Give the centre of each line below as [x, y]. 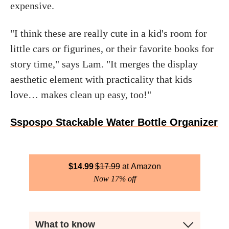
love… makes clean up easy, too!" [81, 95]
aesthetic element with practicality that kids [101, 79]
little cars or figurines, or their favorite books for [112, 49]
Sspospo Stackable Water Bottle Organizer [114, 122]
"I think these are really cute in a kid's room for [109, 33]
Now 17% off [114, 179]
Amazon [146, 166]
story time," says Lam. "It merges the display [104, 64]
